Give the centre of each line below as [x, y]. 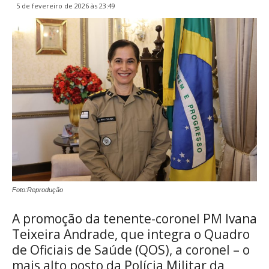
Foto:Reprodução [38, 189]
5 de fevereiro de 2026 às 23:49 [66, 6]
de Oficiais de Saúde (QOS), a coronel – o [131, 249]
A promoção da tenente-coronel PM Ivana [134, 218]
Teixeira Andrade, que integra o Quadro [131, 234]
